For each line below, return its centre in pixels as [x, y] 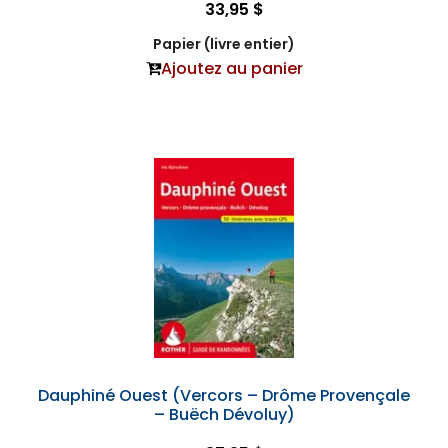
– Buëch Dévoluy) [224, 415]
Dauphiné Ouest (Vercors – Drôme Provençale [224, 396]
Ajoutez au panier [231, 69]
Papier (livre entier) [224, 44]
